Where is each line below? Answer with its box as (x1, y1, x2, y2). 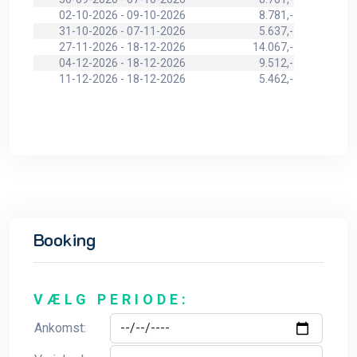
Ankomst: (34, 320, 86, 336)
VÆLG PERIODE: (33, 291, 190, 308)
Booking (33, 228, 96, 252)
